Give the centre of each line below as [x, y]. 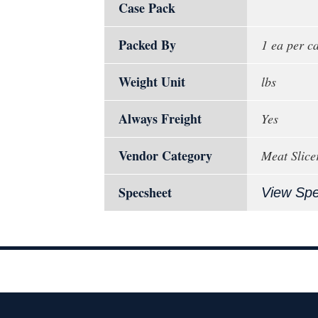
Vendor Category [165, 156]
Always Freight [160, 119]
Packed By [147, 45]
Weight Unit [152, 82]
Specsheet [145, 193]
